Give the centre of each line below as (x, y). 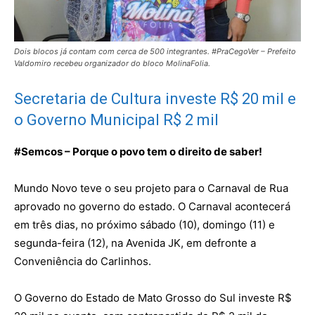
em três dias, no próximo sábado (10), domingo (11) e (144, 224)
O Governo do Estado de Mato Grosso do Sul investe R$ (153, 297)
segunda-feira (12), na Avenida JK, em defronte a (135, 243)
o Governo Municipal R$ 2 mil (116, 120)
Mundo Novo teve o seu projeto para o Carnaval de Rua (151, 188)
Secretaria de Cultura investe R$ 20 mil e (155, 98)
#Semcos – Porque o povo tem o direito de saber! (138, 151)
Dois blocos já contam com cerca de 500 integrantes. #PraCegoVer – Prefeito (155, 51)
